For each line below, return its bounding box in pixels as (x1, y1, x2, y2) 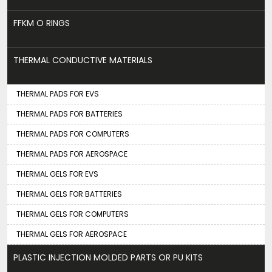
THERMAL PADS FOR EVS (16, 89, 99, 99)
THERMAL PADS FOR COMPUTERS (16, 129, 129, 139)
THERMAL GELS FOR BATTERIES (16, 189, 122, 199)
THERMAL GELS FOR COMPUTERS (16, 209, 129, 219)
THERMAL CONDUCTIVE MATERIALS (13, 54, 152, 66)
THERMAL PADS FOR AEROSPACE (16, 149, 127, 159)
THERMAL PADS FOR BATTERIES (16, 109, 123, 119)
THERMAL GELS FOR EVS (16, 169, 98, 179)
